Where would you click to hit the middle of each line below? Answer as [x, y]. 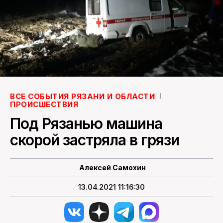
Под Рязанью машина [86, 123]
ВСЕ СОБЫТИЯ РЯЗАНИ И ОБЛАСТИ [82, 96]
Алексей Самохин [112, 167]
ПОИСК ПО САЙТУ [111, 21]
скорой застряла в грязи [95, 140]
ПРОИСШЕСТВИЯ [44, 104]
